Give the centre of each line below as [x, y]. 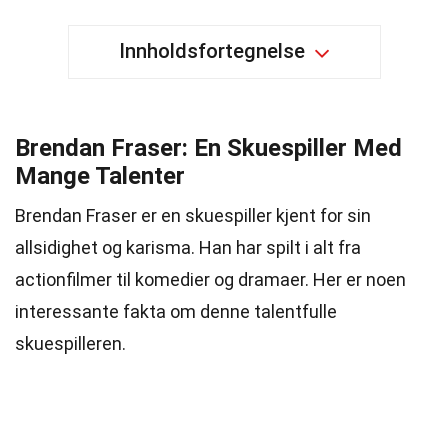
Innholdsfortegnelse [211, 51]
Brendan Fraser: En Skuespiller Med [208, 148]
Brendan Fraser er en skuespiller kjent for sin [193, 215]
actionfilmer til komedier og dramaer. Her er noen [210, 279]
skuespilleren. [70, 343]
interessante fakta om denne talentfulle [176, 311]
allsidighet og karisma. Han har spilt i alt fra [188, 247]
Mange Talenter [100, 176]
